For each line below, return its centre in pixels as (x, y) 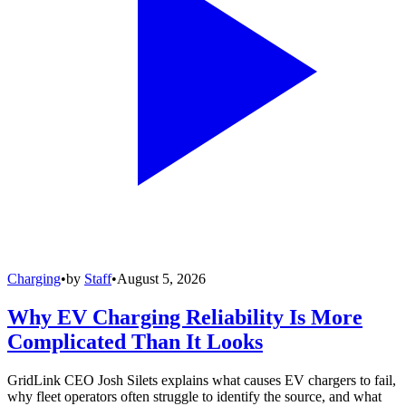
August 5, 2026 (161, 278)
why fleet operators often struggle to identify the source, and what (194, 396)
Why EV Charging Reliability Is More (185, 317)
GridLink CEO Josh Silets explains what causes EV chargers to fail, (202, 380)
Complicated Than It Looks (135, 341)
